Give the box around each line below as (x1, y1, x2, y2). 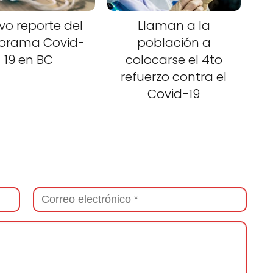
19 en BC (4, 51, 54, 69)
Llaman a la (137, 17, 210, 35)
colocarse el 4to (125, 51, 222, 69)
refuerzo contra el (121, 68, 227, 86)
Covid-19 (147, 85, 200, 103)
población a (136, 34, 211, 52)
